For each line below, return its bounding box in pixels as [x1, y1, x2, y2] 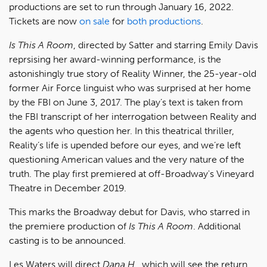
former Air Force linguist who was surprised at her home [9, 82, 251, 94]
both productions [127, 15, 201, 27]
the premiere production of [9, 220, 129, 232]
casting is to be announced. [9, 234, 126, 246]
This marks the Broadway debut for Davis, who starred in [9, 206, 250, 218]
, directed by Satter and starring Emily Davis [73, 39, 258, 51]
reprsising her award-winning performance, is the [9, 53, 221, 65]
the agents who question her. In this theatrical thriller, [9, 125, 234, 136]
